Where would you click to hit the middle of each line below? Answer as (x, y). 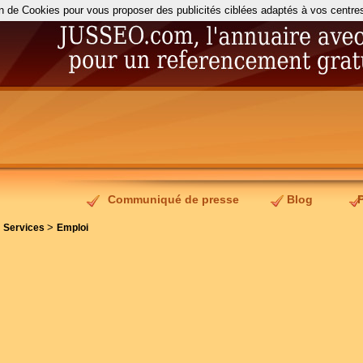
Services (25, 228)
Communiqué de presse (173, 199)
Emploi (73, 228)
